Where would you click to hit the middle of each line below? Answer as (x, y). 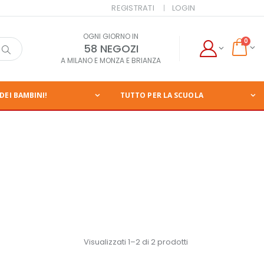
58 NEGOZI (111, 49)
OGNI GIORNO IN (111, 37)
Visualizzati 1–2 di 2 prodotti (136, 242)
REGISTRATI (133, 8)
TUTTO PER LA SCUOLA (161, 95)
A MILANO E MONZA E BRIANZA (111, 61)
